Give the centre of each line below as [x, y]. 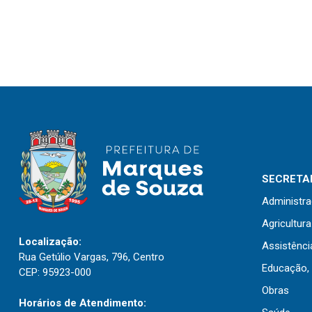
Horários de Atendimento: [83, 303]
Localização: [50, 242]
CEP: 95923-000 [55, 272]
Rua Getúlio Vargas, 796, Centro [92, 257]
